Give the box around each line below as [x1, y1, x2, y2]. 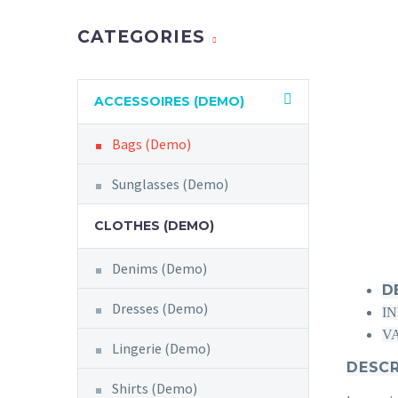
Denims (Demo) [112, 259, 207, 278]
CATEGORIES [77, 27, 205, 48]
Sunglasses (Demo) [112, 175, 228, 194]
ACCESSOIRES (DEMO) [94, 93, 244, 110]
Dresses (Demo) [112, 299, 208, 318]
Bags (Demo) [112, 135, 191, 154]
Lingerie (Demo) [112, 339, 211, 358]
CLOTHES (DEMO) [94, 218, 214, 235]
